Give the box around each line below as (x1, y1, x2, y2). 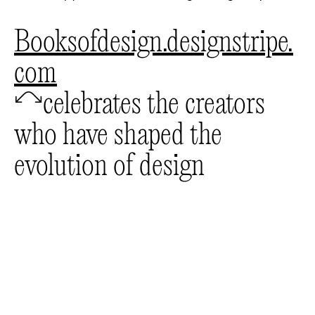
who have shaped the (14, 121, 222, 153)
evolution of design (14, 152, 205, 184)
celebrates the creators (43, 90, 265, 122)
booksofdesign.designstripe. (14, 28, 30, 60)
